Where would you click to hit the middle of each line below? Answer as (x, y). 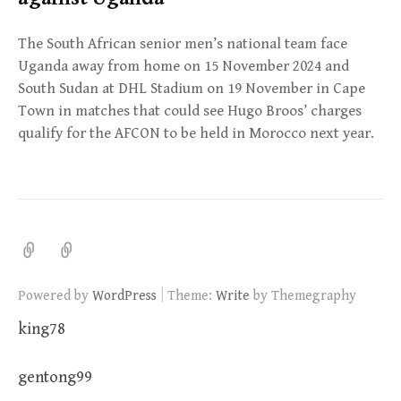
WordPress (124, 296)
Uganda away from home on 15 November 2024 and (183, 67)
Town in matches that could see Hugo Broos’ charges (190, 111)
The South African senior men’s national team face (183, 44)
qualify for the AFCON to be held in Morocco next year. (196, 134)
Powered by (55, 296)
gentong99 (55, 378)
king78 (42, 329)
